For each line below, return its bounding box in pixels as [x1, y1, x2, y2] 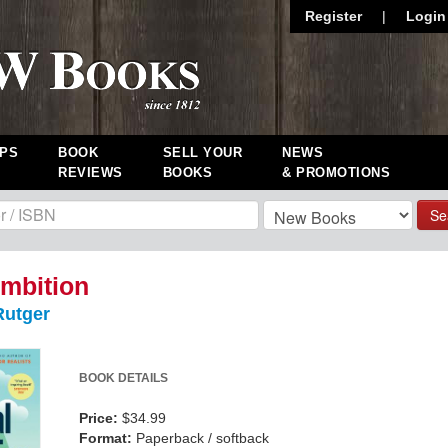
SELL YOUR [162, 145, 242, 160]
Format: [79, 430, 132, 446]
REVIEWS [58, 165, 123, 180]
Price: [79, 410, 118, 426]
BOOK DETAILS [79, 371, 168, 385]
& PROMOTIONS [282, 165, 390, 180]
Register [305, 8, 362, 24]
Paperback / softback [136, 430, 269, 446]
